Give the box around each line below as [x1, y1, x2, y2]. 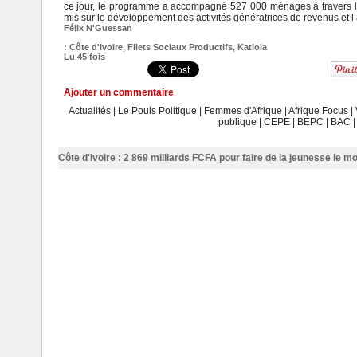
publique [218, 116, 257, 128]
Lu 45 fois [63, 52, 105, 62]
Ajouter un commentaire [63, 87, 174, 99]
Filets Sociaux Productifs [127, 42, 233, 53]
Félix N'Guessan [63, 23, 132, 33]
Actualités [68, 105, 113, 117]
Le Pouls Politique [117, 105, 197, 117]
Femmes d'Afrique [203, 105, 282, 117]
